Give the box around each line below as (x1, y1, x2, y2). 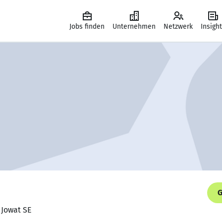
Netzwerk (164, 22, 193, 31)
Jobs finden (69, 22, 105, 31)
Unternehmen (112, 22, 156, 31)
